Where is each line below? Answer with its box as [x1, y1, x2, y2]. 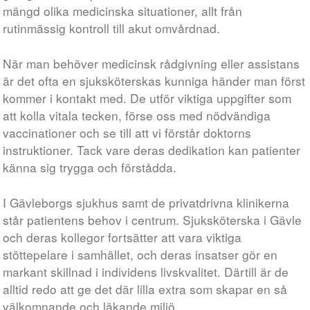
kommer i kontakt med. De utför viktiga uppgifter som [3, 89, 292, 107]
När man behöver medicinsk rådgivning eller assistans [3, 55, 300, 72]
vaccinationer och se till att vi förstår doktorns [3, 124, 252, 141]
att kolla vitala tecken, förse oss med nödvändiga [3, 107, 271, 124]
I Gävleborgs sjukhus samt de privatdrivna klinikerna [3, 194, 290, 211]
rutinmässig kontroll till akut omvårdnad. [3, 19, 221, 37]
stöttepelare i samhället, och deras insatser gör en [3, 246, 278, 263]
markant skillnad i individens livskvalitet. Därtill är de [3, 263, 289, 280]
